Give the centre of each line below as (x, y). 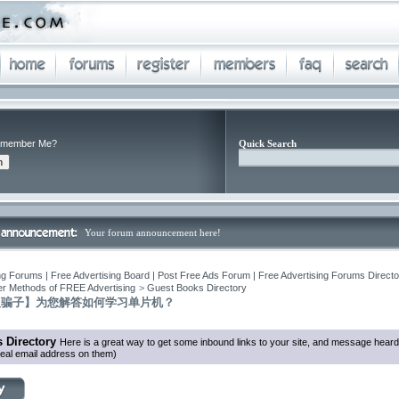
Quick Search (268, 143)
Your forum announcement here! (153, 232)
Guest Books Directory (197, 288)
